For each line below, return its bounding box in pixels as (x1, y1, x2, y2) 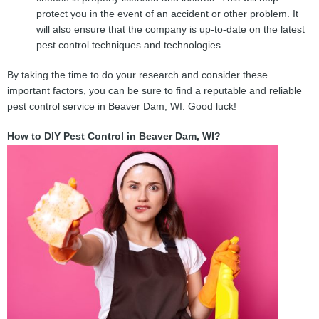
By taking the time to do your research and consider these (7, 70, 268, 81)
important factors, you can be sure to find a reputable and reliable (7, 85, 302, 97)
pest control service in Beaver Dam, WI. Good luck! (7, 101, 236, 113)
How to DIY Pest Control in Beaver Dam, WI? (7, 131, 221, 142)
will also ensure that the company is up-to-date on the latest (36, 23, 305, 35)
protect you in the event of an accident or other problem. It (36, 8, 299, 19)
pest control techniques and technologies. (36, 39, 224, 51)
